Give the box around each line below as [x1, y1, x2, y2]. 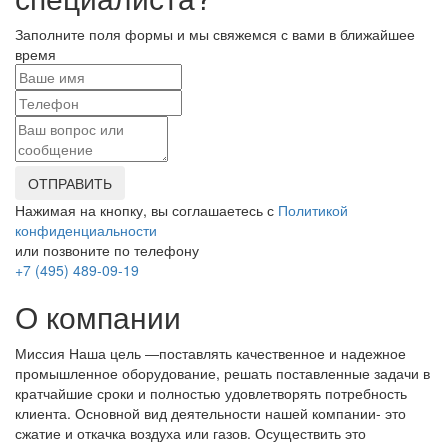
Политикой [278, 200, 348, 221]
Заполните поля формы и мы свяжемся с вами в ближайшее [15, 24, 415, 45]
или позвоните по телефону [15, 240, 199, 261]
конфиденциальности [15, 220, 157, 241]
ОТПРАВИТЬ [28, 173, 112, 194]
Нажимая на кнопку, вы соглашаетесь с [15, 200, 278, 221]
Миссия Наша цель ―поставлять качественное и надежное [15, 343, 406, 364]
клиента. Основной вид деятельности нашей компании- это [15, 403, 406, 424]
